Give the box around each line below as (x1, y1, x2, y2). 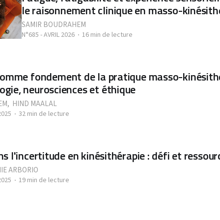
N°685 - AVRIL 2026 (22, 30, 75, 40)
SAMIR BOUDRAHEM (22, 20, 86, 30)
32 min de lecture (19, 109, 69, 119)
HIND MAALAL (12, 99, 57, 109)
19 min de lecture (19, 175, 69, 185)
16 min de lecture (82, 30, 133, 40)
